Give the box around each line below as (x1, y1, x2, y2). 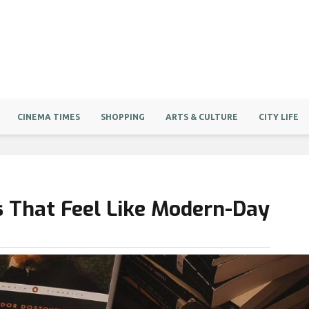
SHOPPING (101, 112, 145, 121)
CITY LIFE (259, 112, 299, 121)
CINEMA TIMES (17, 112, 80, 121)
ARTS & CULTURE (166, 112, 238, 121)
